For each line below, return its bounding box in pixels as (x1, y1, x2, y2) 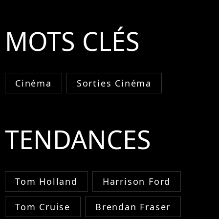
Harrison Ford (102, 175, 171, 188)
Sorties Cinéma (76, 77, 152, 89)
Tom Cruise (15, 201, 70, 213)
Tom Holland (15, 175, 78, 188)
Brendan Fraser (95, 201, 171, 213)
